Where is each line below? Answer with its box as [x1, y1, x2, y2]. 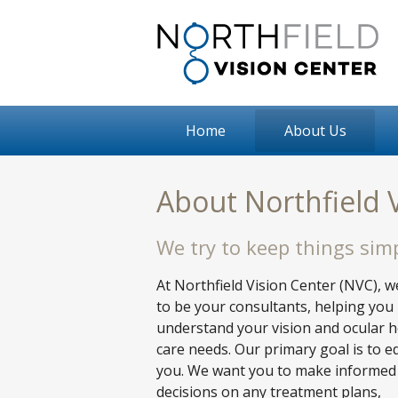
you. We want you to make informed [156, 361, 396, 380]
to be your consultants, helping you [156, 297, 394, 316]
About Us [283, 121, 346, 140]
